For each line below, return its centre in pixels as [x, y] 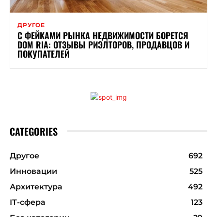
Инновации [33, 171]
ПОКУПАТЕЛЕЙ [43, 54]
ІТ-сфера [28, 202]
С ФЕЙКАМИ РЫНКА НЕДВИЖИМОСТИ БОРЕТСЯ [103, 36]
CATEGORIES [34, 132]
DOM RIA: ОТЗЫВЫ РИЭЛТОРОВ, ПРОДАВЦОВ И [103, 45]
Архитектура [36, 187]
